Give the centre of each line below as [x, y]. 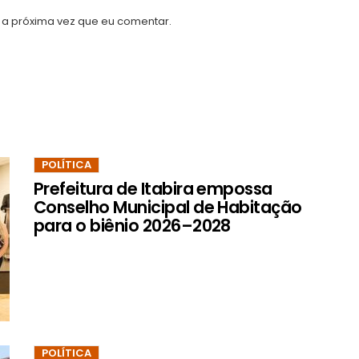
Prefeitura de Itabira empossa [153, 189]
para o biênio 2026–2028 [132, 226]
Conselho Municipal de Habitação [168, 208]
